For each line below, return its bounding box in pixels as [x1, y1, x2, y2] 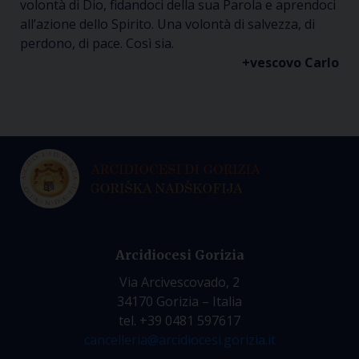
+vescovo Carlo [242, 54, 339, 71]
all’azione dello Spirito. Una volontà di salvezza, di [20, 15, 315, 33]
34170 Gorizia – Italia [117, 292, 242, 310]
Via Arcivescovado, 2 [119, 273, 240, 291]
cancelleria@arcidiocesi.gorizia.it [83, 331, 276, 349]
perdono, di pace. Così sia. [20, 34, 174, 52]
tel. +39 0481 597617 [119, 312, 240, 329]
